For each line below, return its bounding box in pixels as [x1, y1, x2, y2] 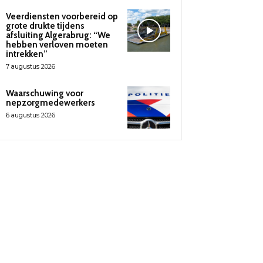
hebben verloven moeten [6, 39, 108, 50]
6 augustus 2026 [6, 110, 55, 119]
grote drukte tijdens [6, 20, 85, 31]
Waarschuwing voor [6, 87, 83, 99]
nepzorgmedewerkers [6, 97, 95, 108]
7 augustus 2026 [6, 62, 55, 70]
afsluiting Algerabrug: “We [6, 29, 110, 41]
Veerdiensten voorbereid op [6, 11, 118, 22]
